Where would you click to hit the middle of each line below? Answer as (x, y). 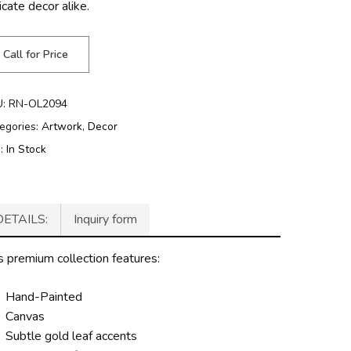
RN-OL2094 (38, 104)
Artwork (62, 127)
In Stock (27, 150)
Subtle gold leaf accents (72, 337)
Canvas (25, 317)
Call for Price (36, 55)
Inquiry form (106, 220)
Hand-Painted (44, 297)
